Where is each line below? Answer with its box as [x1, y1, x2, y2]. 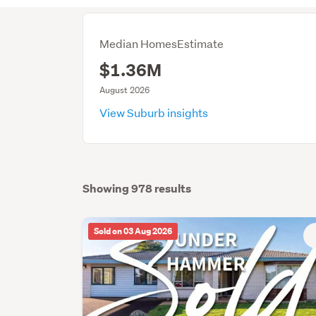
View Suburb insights [99, 105, 211, 120]
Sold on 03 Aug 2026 [94, 225, 173, 238]
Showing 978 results [83, 181, 192, 196]
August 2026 [99, 84, 150, 96]
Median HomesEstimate [99, 36, 224, 51]
